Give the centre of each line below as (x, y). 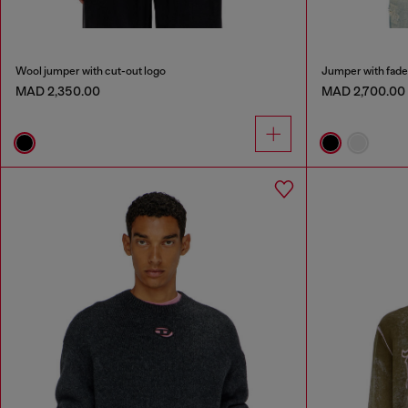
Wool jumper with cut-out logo (91, 71)
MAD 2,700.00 (363, 91)
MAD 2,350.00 (58, 91)
